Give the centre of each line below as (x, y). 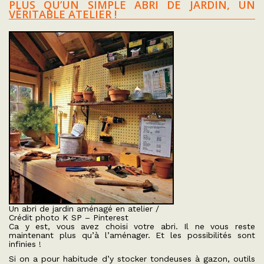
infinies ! (25, 244)
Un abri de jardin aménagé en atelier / (84, 209)
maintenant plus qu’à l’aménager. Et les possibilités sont (132, 235)
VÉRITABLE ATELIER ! (63, 14)
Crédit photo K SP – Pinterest (69, 217)
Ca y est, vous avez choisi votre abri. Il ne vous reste (132, 226)
